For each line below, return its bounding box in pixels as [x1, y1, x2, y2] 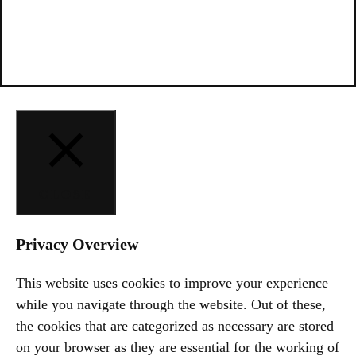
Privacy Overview [16, 234, 138, 253]
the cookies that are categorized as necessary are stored [16, 317, 334, 334]
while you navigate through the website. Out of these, [16, 296, 326, 312]
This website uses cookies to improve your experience [16, 274, 328, 291]
